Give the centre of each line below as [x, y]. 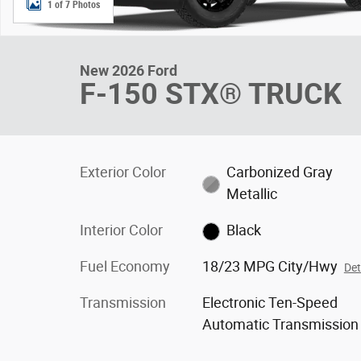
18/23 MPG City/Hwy [270, 266]
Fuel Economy [125, 266]
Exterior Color [123, 172]
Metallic [252, 194]
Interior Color [121, 230]
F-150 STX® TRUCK [211, 94]
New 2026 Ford [129, 71]
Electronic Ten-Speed [270, 303]
